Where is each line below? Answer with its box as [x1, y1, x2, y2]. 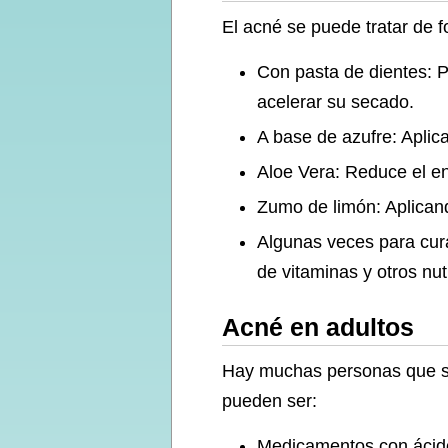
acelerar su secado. [257, 92, 414, 112]
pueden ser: [222, 391, 317, 411]
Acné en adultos [222, 313, 414, 341]
